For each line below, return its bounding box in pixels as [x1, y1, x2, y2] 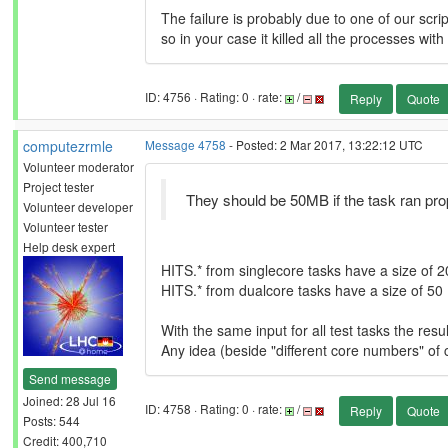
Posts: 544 [23, 411, 80, 429]
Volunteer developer [23, 198, 133, 215]
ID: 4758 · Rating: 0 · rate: [145, 400, 285, 418]
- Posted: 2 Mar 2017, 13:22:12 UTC [226, 136, 423, 153]
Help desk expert [23, 238, 115, 255]
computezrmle [23, 136, 113, 156]
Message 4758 [145, 136, 226, 153]
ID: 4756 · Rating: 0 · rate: [145, 88, 285, 106]
